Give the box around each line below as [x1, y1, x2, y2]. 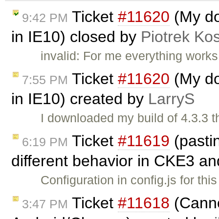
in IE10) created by [11, 89, 148, 108]
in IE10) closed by [11, 28, 141, 46]
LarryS [148, 89, 195, 108]
